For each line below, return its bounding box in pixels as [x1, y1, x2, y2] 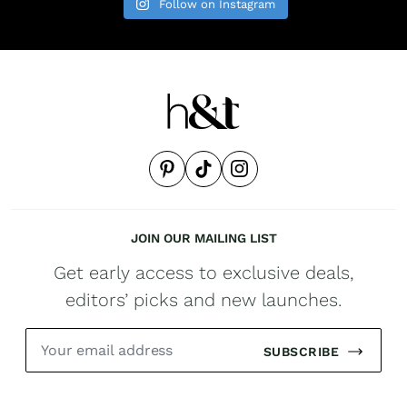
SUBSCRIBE [263, 343, 339, 359]
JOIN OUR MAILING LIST [130, 230, 277, 245]
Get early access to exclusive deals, [54, 261, 353, 283]
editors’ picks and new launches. [65, 288, 342, 311]
